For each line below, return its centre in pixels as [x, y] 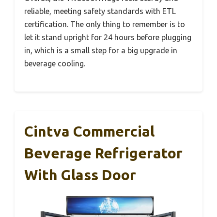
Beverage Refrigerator [103, 153]
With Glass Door [80, 175]
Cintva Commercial [89, 131]
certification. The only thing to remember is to [105, 24]
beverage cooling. [55, 63]
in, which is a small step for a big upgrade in [101, 50]
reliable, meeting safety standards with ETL [100, 11]
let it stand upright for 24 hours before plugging [108, 37]
